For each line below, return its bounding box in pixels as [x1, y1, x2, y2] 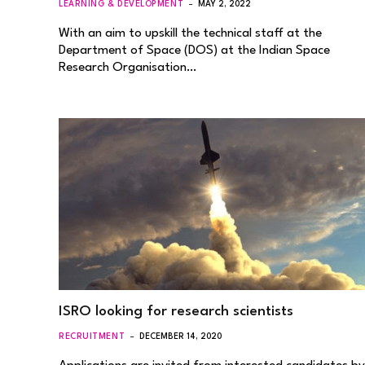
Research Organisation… [59, 60, 196, 74]
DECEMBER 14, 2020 [139, 332, 222, 341]
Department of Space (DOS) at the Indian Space [59, 43, 330, 57]
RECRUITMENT [59, 332, 125, 341]
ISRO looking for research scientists [59, 305, 293, 319]
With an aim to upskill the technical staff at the [59, 26, 322, 40]
